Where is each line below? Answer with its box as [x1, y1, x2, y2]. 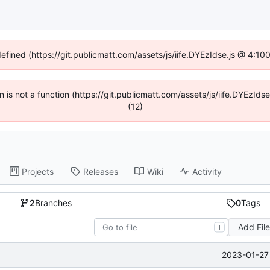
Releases [83, 166, 119, 177]
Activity [192, 166, 222, 177]
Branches [34, 198, 72, 209]
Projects [22, 166, 54, 177]
